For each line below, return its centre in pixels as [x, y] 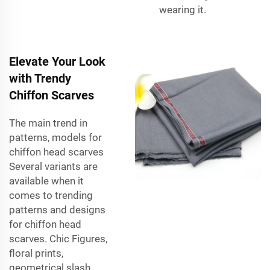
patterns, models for [55, 137]
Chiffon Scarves [52, 95]
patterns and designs [57, 209]
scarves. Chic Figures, [58, 238]
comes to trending [51, 195]
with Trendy [40, 78]
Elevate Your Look [57, 61]
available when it [46, 181]
